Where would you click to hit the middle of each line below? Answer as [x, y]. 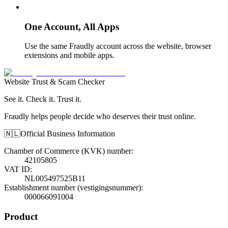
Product [21, 217]
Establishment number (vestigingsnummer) [73, 188]
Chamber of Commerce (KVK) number [68, 151]
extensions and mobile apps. [69, 55]
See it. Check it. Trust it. [43, 99]
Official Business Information [68, 134]
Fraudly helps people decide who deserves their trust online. [100, 117]
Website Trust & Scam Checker [54, 82]
